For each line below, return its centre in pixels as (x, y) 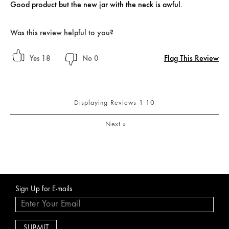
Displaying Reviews (107, 102)
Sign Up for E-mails (44, 189)
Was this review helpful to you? (62, 33)
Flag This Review (191, 58)
